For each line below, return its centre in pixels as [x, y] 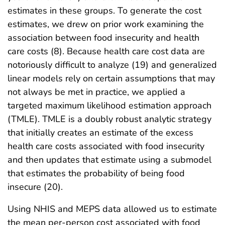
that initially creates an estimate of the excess [100, 133]
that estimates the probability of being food [96, 174]
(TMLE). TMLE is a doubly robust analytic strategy [109, 119]
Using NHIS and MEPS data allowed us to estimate [112, 209]
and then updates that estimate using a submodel [109, 160]
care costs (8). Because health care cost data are [106, 51]
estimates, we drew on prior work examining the [106, 24]
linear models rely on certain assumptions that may [111, 79]
